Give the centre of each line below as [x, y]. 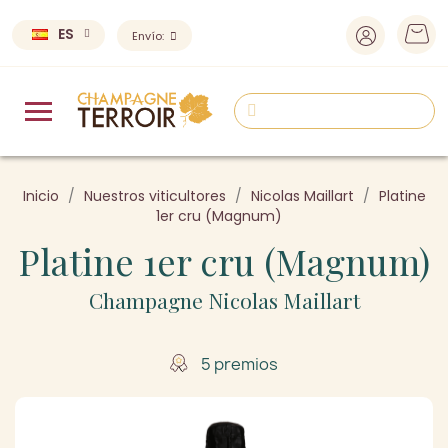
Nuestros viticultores [154, 195]
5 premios [238, 363]
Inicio [40, 195]
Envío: [149, 36]
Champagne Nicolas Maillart [224, 299]
